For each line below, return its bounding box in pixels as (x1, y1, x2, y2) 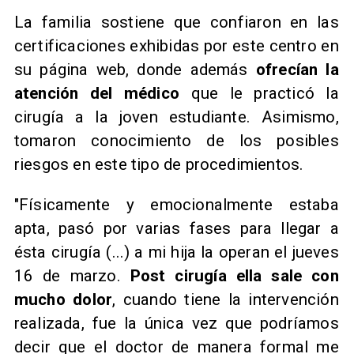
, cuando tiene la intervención (112, 289, 339, 309)
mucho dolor (13, 289, 113, 309)
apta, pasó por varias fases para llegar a (13, 218, 339, 238)
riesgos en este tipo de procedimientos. (13, 155, 304, 175)
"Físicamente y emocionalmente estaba (13, 194, 339, 214)
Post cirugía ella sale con (130, 265, 339, 285)
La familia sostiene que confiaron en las (13, 13, 339, 32)
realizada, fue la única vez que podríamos (13, 313, 339, 333)
